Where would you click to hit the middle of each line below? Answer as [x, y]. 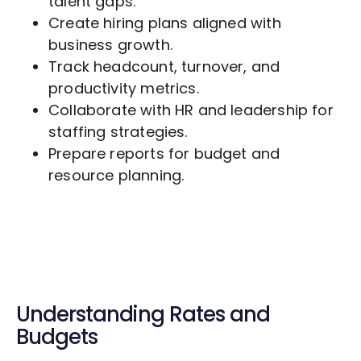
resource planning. [116, 176]
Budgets [57, 337]
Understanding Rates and [143, 315]
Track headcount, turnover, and [164, 67]
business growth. [110, 45]
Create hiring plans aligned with [165, 23]
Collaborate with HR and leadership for [191, 110]
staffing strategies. [118, 132]
